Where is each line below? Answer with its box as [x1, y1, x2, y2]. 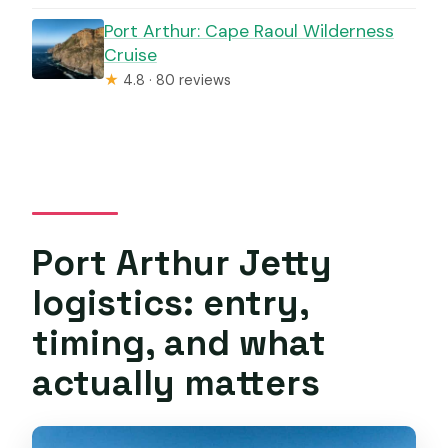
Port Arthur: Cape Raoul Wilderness [103, 19, 394, 42]
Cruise [103, 43, 157, 66]
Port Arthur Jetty [32, 239, 333, 285]
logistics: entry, [32, 279, 310, 325]
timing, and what [32, 319, 327, 365]
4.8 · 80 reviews [118, 70, 231, 89]
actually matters [32, 359, 321, 405]
